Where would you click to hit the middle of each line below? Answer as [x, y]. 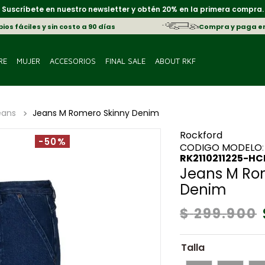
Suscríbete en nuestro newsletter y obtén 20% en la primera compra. [132, 9]
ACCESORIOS [72, 61]
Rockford [201, 135]
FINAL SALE [125, 61]
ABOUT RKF [175, 61]
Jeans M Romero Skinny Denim [96, 113]
